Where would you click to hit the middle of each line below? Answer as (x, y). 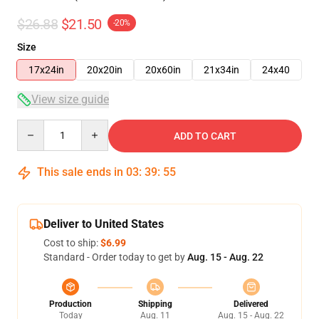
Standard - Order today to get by (115, 257)
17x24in (46, 70)
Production (70, 304)
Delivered (251, 304)
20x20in (105, 70)
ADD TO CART (205, 136)
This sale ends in (80, 172)
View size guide (70, 99)
